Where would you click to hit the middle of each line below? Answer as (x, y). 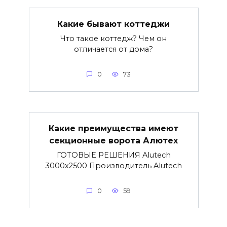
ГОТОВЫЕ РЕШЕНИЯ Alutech (113, 155)
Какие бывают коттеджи (113, 24)
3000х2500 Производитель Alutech (113, 166)
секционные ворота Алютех (113, 141)
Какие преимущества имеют (113, 129)
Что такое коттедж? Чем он (113, 39)
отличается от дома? (113, 49)
